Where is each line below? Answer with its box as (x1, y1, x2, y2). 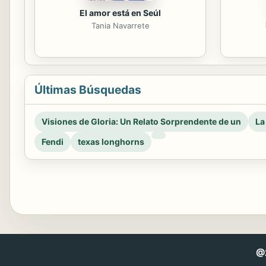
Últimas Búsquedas (34, 83, 141, 97)
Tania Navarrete (91, 21, 150, 30)
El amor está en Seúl (80, 8, 161, 18)
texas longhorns (78, 137, 144, 147)
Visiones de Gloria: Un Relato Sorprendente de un (42, 116, 241, 126)
